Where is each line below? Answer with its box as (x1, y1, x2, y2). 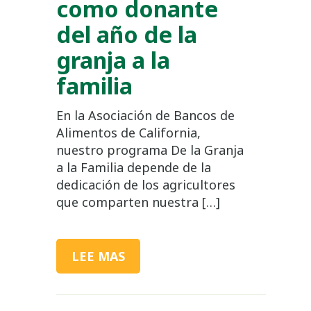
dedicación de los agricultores (56, 176, 235, 193)
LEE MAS (71, 247, 125, 264)
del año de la (56, 18, 197, 49)
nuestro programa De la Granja (56, 141, 244, 158)
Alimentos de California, (56, 124, 201, 141)
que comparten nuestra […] (56, 193, 220, 210)
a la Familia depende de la (56, 158, 211, 176)
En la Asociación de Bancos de (56, 106, 235, 124)
